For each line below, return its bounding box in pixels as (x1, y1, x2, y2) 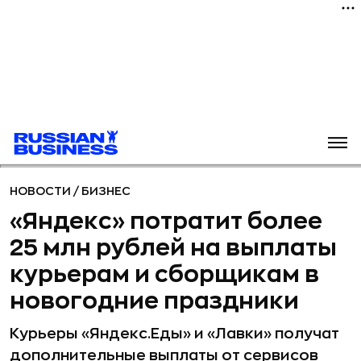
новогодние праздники (10, 290, 299, 313)
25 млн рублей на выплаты (10, 237, 337, 259)
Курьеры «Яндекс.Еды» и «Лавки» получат (10, 326, 339, 341)
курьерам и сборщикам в (10, 263, 319, 286)
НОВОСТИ (10, 185, 73, 197)
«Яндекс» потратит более (10, 210, 322, 233)
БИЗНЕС (81, 185, 131, 197)
